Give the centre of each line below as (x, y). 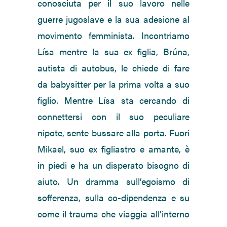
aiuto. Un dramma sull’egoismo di (113, 181)
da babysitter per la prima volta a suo (113, 84)
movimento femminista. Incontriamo (113, 35)
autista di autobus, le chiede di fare (113, 68)
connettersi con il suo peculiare (113, 117)
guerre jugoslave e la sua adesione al (113, 19)
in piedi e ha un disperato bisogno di (113, 165)
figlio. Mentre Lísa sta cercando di (113, 100)
